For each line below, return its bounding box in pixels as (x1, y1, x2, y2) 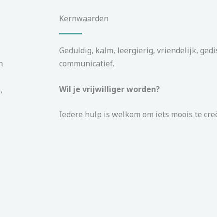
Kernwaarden (59, 13, 108, 24)
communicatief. (59, 58, 114, 69)
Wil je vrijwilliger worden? (59, 83, 160, 94)
